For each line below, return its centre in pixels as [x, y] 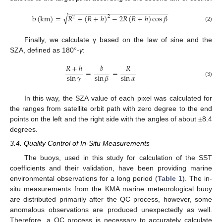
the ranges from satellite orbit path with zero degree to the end [111, 109]
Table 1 [170, 178]
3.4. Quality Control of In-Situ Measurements [80, 143]
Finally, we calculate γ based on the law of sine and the [118, 40]
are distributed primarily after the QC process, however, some [111, 199]
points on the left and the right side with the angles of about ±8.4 [111, 119]
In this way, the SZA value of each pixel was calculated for [118, 98]
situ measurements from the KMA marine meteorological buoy [111, 189]
